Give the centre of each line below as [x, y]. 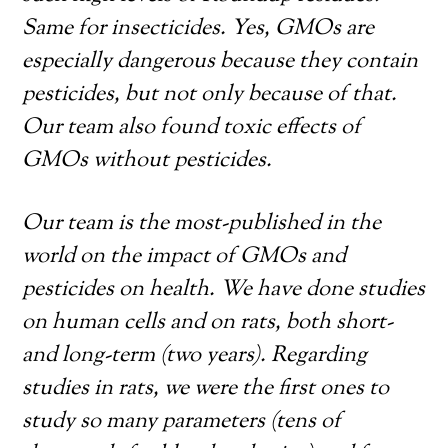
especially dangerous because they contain [220, 62]
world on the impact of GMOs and [184, 257]
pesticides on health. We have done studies [224, 290]
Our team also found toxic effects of [192, 128]
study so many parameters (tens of [182, 422]
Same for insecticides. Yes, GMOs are [198, 29]
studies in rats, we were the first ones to [206, 389]
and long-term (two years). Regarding [195, 356]
